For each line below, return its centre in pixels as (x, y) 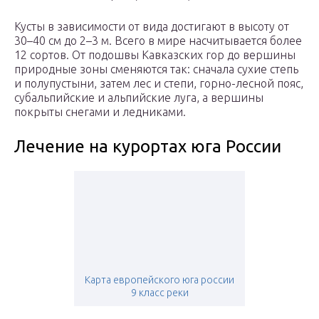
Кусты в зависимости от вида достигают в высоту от (152, 27)
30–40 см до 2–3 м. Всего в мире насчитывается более (158, 41)
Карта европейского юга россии (159, 280)
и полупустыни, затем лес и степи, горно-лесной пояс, (159, 84)
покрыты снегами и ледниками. (100, 112)
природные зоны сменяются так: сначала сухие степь (156, 69)
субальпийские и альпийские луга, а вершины (139, 98)
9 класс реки (159, 293)
